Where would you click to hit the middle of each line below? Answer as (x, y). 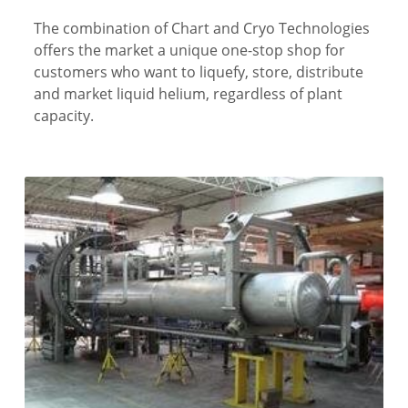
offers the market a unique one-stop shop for (190, 50)
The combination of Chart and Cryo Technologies (202, 28)
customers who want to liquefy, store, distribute (199, 71)
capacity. (64, 115)
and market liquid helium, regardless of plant (189, 93)
